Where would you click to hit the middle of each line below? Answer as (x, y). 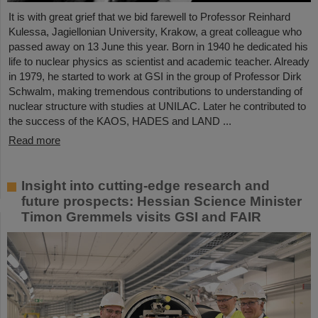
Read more (34, 140)
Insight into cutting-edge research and (146, 185)
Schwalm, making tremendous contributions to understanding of (155, 91)
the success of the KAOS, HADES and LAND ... (120, 121)
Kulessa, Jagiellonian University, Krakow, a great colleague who (155, 31)
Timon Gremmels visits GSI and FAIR (141, 216)
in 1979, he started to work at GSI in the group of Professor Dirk (155, 76)
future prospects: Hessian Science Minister (161, 201)
